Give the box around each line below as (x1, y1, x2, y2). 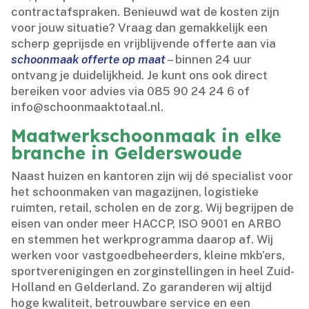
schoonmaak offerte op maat (11, 52, 166, 67)
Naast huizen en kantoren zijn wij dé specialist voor (11, 169, 294, 183)
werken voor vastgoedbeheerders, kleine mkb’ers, (11, 248, 286, 263)
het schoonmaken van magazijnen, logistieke (11, 185, 259, 199)
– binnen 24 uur (166, 52, 252, 67)
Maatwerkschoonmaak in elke (11, 125, 282, 147)
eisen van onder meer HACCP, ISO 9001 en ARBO (11, 217, 282, 231)
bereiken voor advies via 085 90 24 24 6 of (11, 84, 250, 99)
